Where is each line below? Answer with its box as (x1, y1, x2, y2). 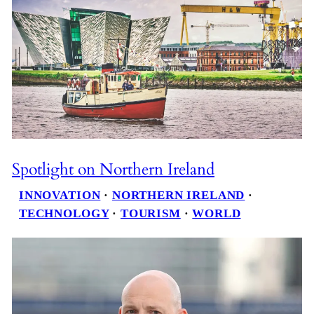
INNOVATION (18, 189, 101, 203)
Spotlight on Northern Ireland (11, 158, 214, 181)
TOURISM (120, 207, 181, 221)
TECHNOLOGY (18, 207, 109, 221)
